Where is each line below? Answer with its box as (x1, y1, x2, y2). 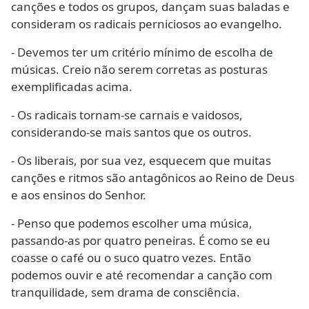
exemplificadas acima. (11, 79, 132, 94)
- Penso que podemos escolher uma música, (11, 215, 252, 231)
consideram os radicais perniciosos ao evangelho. (11, 16, 282, 32)
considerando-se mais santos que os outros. (11, 124, 252, 140)
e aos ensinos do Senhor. (11, 187, 146, 203)
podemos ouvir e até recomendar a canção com (11, 267, 272, 283)
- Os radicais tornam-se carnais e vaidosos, (11, 107, 243, 123)
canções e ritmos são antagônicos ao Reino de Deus (11, 170, 295, 186)
